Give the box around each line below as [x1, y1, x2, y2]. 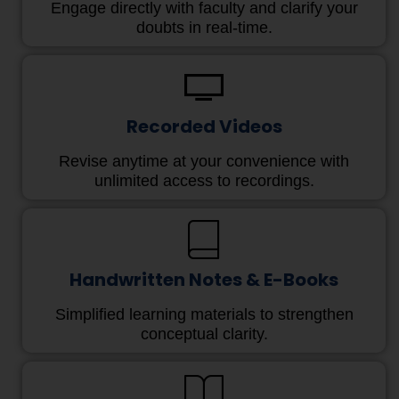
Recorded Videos [126, 114, 282, 140]
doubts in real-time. [135, 19, 273, 37]
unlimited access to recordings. [94, 172, 314, 191]
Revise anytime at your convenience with [59, 152, 349, 171]
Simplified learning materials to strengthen [54, 305, 354, 324]
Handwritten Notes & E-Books [69, 267, 338, 293]
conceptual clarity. [140, 325, 268, 344]
